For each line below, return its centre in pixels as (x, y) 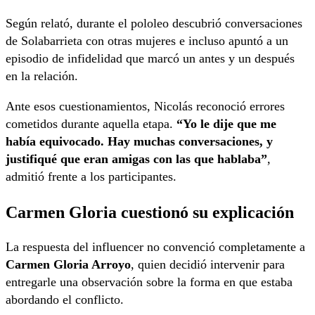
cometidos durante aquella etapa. (91, 124)
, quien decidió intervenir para (208, 264)
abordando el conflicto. (65, 299)
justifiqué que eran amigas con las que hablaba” (136, 159)
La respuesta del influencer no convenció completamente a (155, 246)
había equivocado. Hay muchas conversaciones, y (139, 142)
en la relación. (42, 76)
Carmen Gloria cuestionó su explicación (150, 212)
